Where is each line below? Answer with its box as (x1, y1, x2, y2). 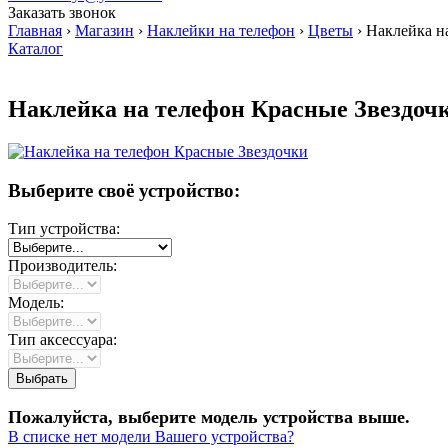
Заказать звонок (8, 4, 116, 21)
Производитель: (8, 257, 117, 275)
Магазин (75, 22, 134, 39)
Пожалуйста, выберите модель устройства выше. (8, 407, 410, 428)
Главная (8, 22, 62, 39)
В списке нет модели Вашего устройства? (8, 428, 294, 446)
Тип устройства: (8, 220, 120, 238)
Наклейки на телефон (147, 22, 295, 39)
